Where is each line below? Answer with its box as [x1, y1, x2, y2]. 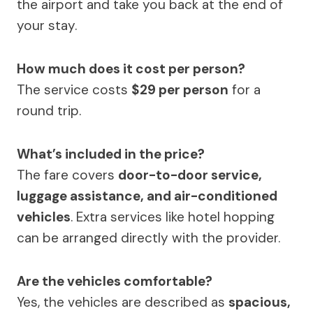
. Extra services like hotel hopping [71, 208, 275, 226]
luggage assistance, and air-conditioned [17, 187, 277, 205]
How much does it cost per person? [17, 60, 245, 78]
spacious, [228, 293, 291, 312]
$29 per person [131, 81, 228, 99]
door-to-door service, [118, 166, 262, 184]
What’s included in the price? [17, 145, 205, 163]
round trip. [17, 102, 81, 120]
